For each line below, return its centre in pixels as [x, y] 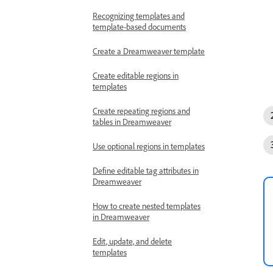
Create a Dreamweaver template [149, 51]
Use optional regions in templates [149, 146]
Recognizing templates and [139, 16]
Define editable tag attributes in [146, 170]
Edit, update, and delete [132, 241]
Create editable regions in [136, 75]
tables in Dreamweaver [132, 122]
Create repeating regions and [141, 111]
